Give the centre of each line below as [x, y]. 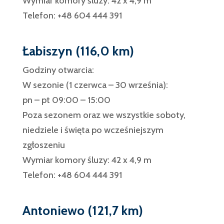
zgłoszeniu [43, 145]
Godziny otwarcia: [58, 70]
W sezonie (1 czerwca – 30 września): [95, 85]
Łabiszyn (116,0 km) [78, 51]
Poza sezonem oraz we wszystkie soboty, [104, 115]
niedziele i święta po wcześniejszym [93, 130]
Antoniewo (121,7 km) [82, 210]
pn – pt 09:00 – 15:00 [66, 100]
